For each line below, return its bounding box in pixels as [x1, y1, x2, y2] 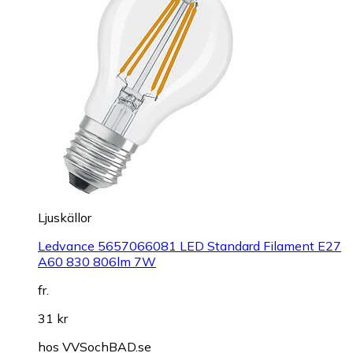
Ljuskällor [38, 210, 91, 226]
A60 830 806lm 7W [38, 254, 156, 270]
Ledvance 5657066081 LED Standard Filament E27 [38, 238, 341, 255]
